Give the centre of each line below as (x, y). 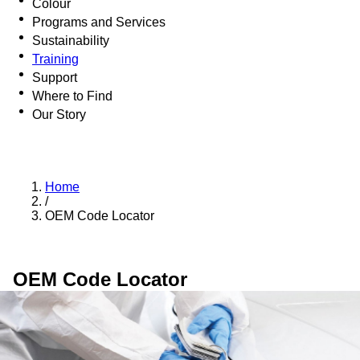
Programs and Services (99, 22)
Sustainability (71, 41)
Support (55, 78)
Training (55, 59)
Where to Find (72, 96)
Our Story (59, 115)
